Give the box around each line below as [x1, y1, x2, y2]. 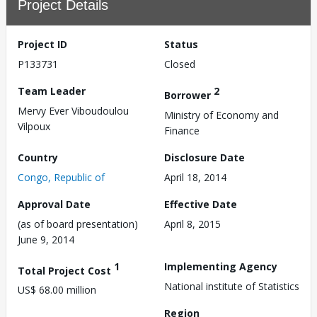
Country [18, 150, 58, 164]
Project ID [18, 38, 67, 51]
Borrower [164, 88, 214, 102]
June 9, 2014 [18, 232, 74, 246]
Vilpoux [18, 120, 50, 133]
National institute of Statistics [164, 279, 299, 293]
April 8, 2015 [164, 217, 221, 231]
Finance [164, 123, 200, 137]
